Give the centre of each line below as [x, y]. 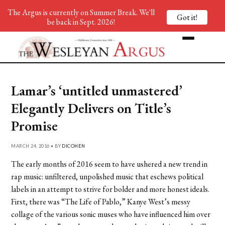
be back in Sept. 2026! [81, 22]
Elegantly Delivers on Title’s [91, 108]
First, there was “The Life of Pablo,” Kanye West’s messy [101, 201]
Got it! [187, 17]
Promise [35, 125]
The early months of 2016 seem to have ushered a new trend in [109, 164]
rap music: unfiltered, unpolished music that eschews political [107, 176]
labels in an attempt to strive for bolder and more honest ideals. [110, 189]
